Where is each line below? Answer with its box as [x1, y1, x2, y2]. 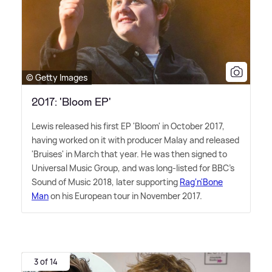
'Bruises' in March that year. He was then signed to [32, 148, 227, 160]
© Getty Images [26, 71, 87, 83]
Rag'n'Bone [180, 175, 223, 188]
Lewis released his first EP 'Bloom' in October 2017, [32, 120, 225, 132]
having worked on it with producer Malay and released [32, 134, 239, 146]
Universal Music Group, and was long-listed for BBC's [32, 161, 234, 174]
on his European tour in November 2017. [49, 189, 202, 202]
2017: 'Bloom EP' [32, 94, 111, 109]
